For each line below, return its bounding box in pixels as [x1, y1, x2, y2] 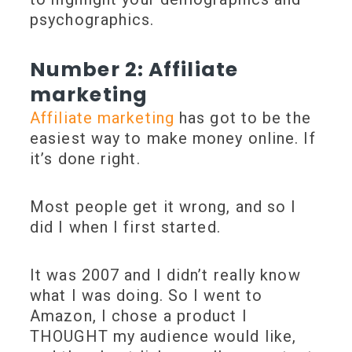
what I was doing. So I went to [30, 286, 263, 306]
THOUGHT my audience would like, [30, 327, 297, 346]
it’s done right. [30, 149, 145, 169]
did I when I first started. [30, 218, 225, 237]
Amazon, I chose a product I [30, 306, 247, 326]
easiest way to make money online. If [30, 129, 316, 148]
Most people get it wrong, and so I [30, 197, 297, 217]
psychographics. [30, 10, 159, 30]
